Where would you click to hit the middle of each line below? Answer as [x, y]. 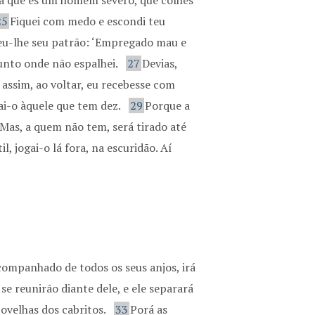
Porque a [168, 105]
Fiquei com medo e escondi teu [88, 21]
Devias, [160, 63]
